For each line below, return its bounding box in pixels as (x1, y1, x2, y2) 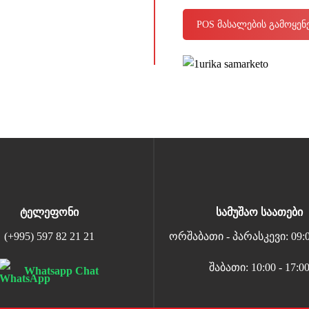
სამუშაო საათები (215, 206, 303, 218)
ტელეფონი (19, 206, 79, 218)
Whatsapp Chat (24, 265, 99, 277)
